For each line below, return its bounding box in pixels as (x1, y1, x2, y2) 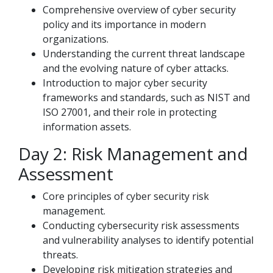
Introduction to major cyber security (43, 76, 207, 90)
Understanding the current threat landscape (43, 47, 245, 60)
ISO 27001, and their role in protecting (43, 105, 217, 119)
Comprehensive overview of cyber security (43, 3, 236, 16)
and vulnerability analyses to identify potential (43, 233, 253, 247)
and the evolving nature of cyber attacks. (43, 62, 229, 75)
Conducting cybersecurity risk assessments (43, 219, 239, 232)
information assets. (43, 120, 131, 133)
